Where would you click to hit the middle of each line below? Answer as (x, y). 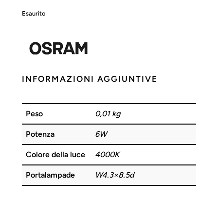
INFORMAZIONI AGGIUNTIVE (90, 79)
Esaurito (33, 13)
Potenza (40, 134)
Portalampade (50, 175)
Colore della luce (55, 154)
